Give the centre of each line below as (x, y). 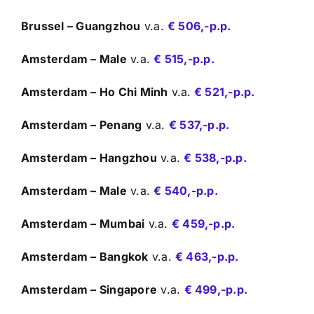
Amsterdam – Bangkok (85, 256)
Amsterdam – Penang (82, 124)
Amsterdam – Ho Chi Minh (95, 91)
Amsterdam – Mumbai (83, 223)
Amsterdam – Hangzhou (89, 157)
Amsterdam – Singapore (89, 289)
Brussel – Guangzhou (81, 26)
